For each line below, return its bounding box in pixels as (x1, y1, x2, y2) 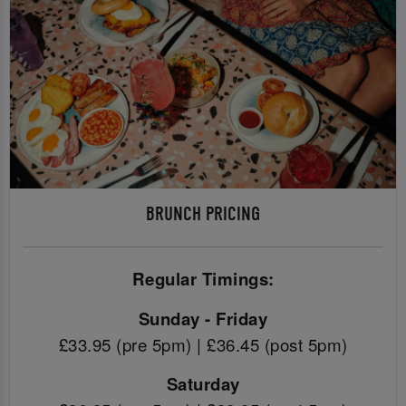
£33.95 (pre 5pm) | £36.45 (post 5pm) (58, 332, 348, 356)
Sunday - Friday (138, 305, 268, 331)
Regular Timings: (131, 266, 275, 292)
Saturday (166, 372, 240, 397)
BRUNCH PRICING (146, 203, 260, 227)
